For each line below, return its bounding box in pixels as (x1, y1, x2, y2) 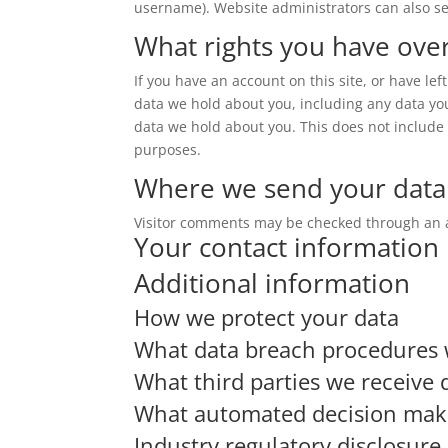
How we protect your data (134, 302, 400, 332)
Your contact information (134, 229, 440, 265)
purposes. (134, 140, 202, 159)
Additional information (134, 265, 411, 301)
